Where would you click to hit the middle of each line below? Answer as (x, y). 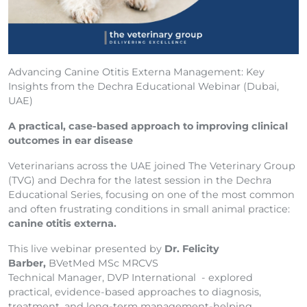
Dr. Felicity (192, 249)
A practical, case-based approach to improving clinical (148, 126)
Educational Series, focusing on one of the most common (151, 195)
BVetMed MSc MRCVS (102, 263)
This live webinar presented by (86, 249)
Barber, (27, 263)
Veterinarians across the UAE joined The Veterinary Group (152, 166)
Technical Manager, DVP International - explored (131, 278)
